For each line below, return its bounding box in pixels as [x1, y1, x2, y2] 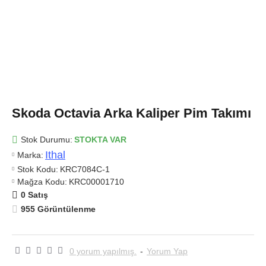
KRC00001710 [69, 176, 124, 186]
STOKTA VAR [74, 135, 126, 144]
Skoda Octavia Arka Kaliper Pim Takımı [12, 105, 251, 121]
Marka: [17, 150, 43, 160]
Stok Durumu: [21, 135, 72, 144]
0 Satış [21, 190, 48, 199]
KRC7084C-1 [60, 164, 110, 174]
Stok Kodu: [17, 164, 58, 174]
